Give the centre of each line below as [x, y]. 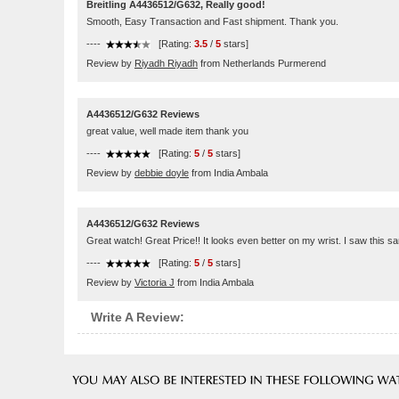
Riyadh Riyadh [166, 63]
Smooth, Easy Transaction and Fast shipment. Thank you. [212, 21]
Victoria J [155, 282]
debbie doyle [162, 173]
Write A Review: [138, 317]
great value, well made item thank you [167, 131]
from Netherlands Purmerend [262, 63]
